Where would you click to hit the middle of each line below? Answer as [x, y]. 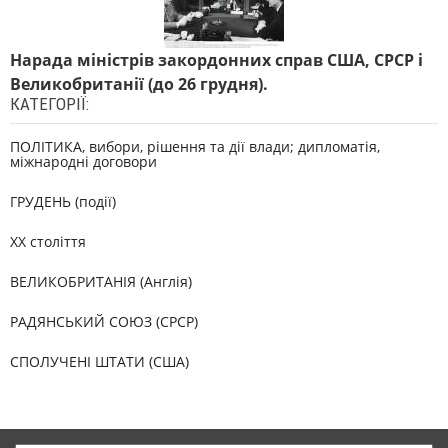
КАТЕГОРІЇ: [49, 104]
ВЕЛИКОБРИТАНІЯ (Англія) [101, 281]
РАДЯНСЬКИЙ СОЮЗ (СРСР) [104, 321]
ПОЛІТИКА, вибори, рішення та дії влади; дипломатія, [195, 146]
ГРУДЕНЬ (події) [63, 201]
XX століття [48, 241]
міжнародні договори [83, 161]
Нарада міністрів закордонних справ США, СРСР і [216, 60]
